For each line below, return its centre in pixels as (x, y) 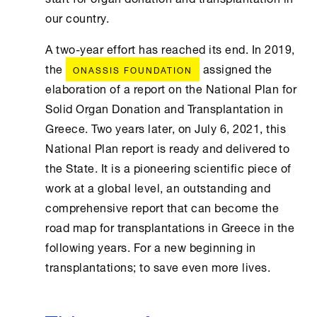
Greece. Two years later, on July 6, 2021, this (166, 128)
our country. (77, 17)
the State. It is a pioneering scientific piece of (168, 167)
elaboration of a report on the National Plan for (171, 88)
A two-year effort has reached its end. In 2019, (170, 48)
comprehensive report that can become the (162, 207)
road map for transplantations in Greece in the (170, 227)
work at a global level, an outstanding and (158, 187)
